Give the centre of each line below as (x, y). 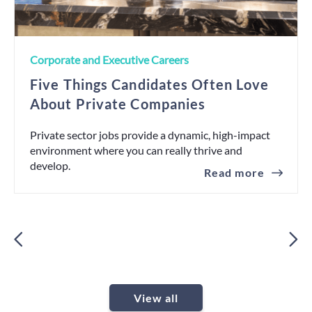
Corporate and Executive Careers (109, 60)
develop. (50, 165)
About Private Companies (118, 104)
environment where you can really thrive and (136, 150)
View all (156, 298)
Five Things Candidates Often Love (150, 84)
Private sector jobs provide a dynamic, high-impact (150, 135)
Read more (234, 172)
